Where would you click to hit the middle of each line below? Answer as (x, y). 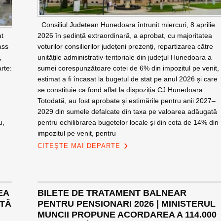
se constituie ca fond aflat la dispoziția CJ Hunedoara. (121, 90)
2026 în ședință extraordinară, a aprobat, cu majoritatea (125, 36)
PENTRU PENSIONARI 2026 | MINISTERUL (126, 204)
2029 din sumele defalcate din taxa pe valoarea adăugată (127, 111)
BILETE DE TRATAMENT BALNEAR (112, 193)
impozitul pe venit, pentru (76, 133)
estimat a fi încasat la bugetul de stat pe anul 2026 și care (127, 79)
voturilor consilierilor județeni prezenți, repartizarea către (125, 46)
